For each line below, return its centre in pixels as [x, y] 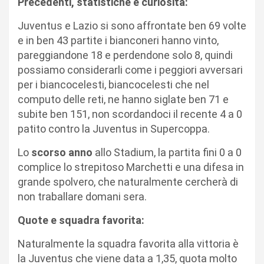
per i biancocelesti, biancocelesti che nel [113, 84]
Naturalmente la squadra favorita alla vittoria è [128, 243]
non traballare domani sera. [82, 196]
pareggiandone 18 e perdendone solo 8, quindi [125, 55]
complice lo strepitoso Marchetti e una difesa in [131, 167]
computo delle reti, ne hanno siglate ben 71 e [123, 99]
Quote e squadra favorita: [81, 220]
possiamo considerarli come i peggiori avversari [130, 70]
